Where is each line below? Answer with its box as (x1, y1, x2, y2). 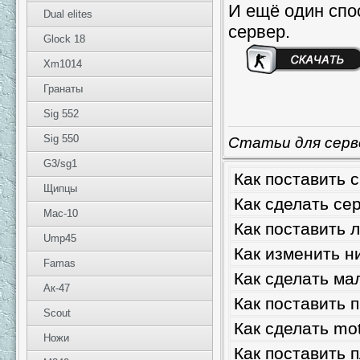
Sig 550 (43, 133, 79, 145)
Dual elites (43, 8, 92, 20)
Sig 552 (43, 108, 79, 120)
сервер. (228, 22, 290, 42)
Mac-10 (43, 207, 78, 219)
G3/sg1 (43, 157, 77, 170)
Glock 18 (43, 33, 85, 45)
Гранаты (43, 83, 83, 95)
